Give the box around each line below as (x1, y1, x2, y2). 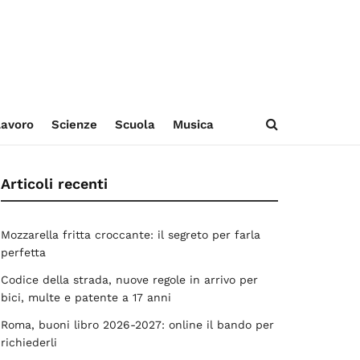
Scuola (114, 117, 155, 132)
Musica (172, 117, 214, 132)
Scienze (51, 117, 97, 132)
